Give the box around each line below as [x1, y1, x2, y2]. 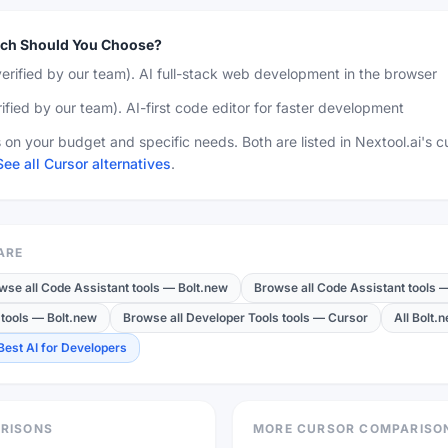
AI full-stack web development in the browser [139, 64, 437, 82]
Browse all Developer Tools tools [123, 309, 310, 325]
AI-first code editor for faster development [126, 98, 404, 116]
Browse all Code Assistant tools [254, 279, 436, 295]
